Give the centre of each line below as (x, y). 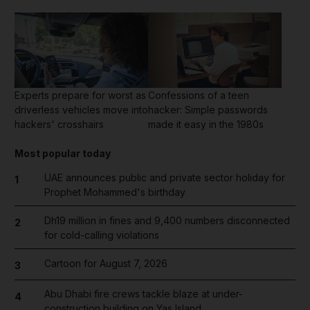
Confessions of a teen (199, 95)
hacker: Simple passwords (208, 109)
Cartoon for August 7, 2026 (106, 263)
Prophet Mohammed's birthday (115, 192)
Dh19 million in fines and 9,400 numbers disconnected (167, 220)
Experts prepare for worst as (80, 95)
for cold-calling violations (101, 235)
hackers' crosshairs (59, 124)
